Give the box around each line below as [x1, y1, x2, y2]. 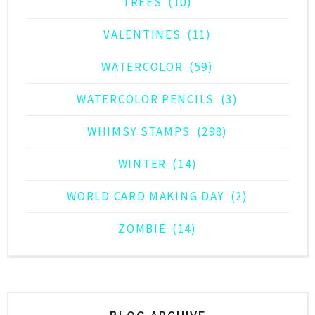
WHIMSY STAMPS [86, 124, 191, 140]
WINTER [117, 156, 167, 172]
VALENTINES [103, 27, 181, 43]
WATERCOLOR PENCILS [77, 91, 214, 108]
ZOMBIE [118, 221, 167, 237]
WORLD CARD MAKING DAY [67, 188, 225, 205]
